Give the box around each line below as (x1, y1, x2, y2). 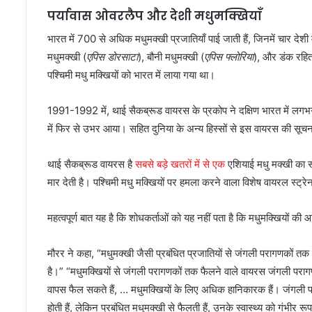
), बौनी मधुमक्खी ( (138, 50, 204, 64)
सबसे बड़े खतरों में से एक (135, 157, 225, 171)
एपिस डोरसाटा (86, 50, 138, 64)
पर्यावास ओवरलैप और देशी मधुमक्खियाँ (47, 7, 262, 24)
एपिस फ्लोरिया (204, 50, 253, 64)
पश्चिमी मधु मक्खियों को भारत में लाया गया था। (47, 68, 215, 82)
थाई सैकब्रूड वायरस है (47, 157, 135, 171)
